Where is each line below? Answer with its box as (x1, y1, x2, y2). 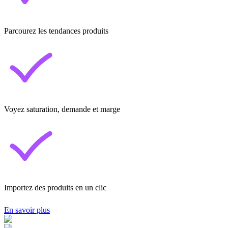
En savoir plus (4, 205, 50, 214)
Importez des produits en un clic (4, 183, 106, 192)
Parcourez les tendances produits (4, 26, 108, 35)
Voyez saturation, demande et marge (4, 104, 120, 113)
